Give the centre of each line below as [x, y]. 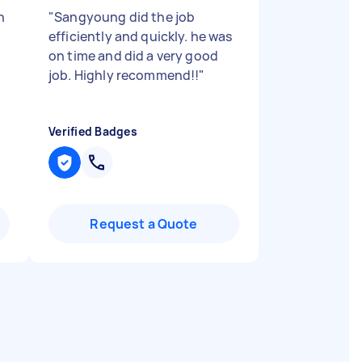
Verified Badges [93, 131]
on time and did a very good [134, 56]
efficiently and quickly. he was [141, 36]
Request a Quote [144, 224]
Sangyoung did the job [125, 17]
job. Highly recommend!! [124, 75]
